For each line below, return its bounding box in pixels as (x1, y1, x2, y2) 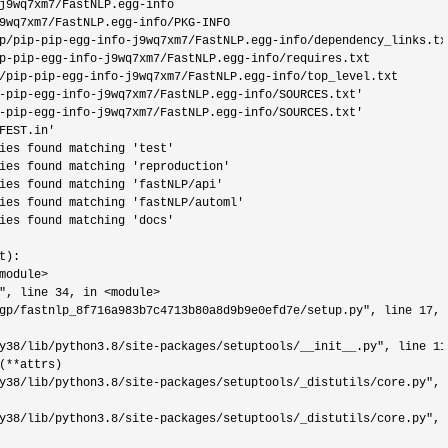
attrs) (20, 358, 62, 372)
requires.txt (286, 52, 370, 66)
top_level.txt (307, 70, 398, 84)
